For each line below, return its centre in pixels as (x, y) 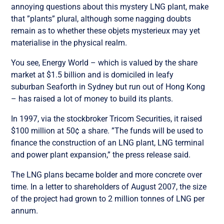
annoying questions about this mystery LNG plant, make (110, 6)
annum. (25, 210)
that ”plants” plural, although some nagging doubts (101, 18)
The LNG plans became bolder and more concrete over (107, 174)
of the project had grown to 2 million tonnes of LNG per (108, 198)
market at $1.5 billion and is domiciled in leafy (92, 74)
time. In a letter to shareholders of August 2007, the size (109, 186)
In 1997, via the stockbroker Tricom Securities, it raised (107, 118)
